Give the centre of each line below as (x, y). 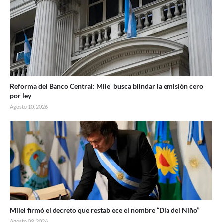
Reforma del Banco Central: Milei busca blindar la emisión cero (107, 86)
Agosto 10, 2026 (29, 106)
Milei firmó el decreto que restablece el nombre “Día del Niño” (105, 210)
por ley (21, 95)
